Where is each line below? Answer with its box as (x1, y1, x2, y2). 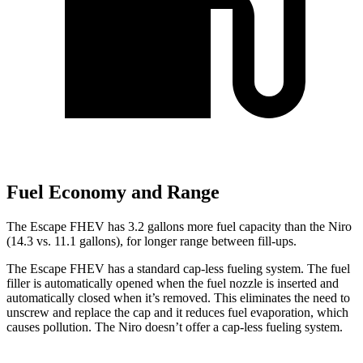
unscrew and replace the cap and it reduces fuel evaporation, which (6, 305, 348, 319)
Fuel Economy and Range (6, 181, 220, 203)
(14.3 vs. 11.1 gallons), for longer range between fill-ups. (6, 233, 297, 248)
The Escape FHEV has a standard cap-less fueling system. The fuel (6, 261, 350, 275)
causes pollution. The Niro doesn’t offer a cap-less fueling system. (6, 319, 343, 334)
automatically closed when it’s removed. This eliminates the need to (6, 290, 350, 305)
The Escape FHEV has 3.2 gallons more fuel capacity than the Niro (6, 219, 352, 233)
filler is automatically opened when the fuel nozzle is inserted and (6, 275, 339, 290)
